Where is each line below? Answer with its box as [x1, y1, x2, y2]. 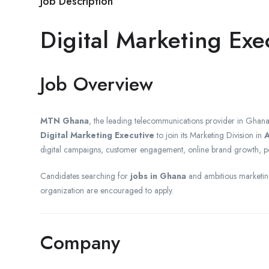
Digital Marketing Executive [40, 128, 154, 141]
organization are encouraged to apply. [40, 184, 174, 196]
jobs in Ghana [130, 169, 186, 182]
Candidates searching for [40, 169, 130, 182]
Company [40, 228, 120, 256]
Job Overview [40, 70, 153, 98]
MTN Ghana [40, 114, 89, 127]
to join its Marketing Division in [154, 128, 264, 141]
